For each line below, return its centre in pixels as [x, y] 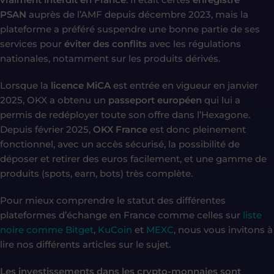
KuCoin [115, 229]
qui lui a [221, 100]
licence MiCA [81, 85]
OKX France [120, 129]
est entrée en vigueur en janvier [184, 85]
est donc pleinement [197, 129]
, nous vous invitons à [223, 229]
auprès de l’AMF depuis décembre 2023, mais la [137, 14]
